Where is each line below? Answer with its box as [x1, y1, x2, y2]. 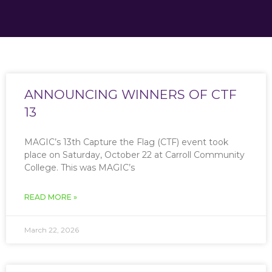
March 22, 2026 [24, 225, 79, 234]
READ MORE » [24, 192, 77, 202]
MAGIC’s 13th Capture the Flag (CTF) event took [24, 137, 228, 148]
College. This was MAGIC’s [24, 162, 135, 173]
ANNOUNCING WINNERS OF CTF [24, 87, 237, 102]
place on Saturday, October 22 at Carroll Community [24, 149, 245, 160]
